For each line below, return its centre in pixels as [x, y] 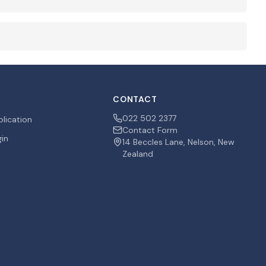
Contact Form [150, 130]
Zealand [138, 154]
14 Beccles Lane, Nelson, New [179, 142]
